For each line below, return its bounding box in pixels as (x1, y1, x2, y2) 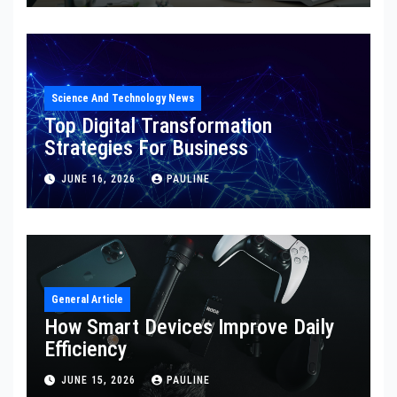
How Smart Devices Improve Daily (44, 315, 334, 339)
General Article (51, 293, 123, 306)
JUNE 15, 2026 (61, 374, 139, 387)
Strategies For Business (44, 136, 248, 160)
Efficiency (44, 337, 127, 362)
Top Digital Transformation (44, 113, 272, 138)
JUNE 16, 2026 (61, 173, 139, 186)
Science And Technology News (51, 92, 194, 105)
